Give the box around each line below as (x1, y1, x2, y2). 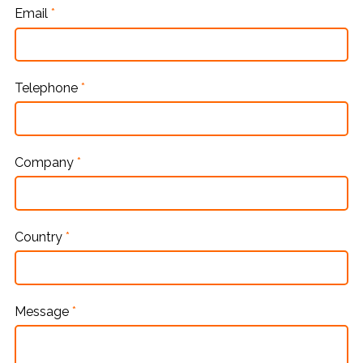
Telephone (15, 80, 81, 96)
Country (15, 229, 66, 246)
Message (15, 304, 72, 320)
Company (15, 155, 77, 171)
